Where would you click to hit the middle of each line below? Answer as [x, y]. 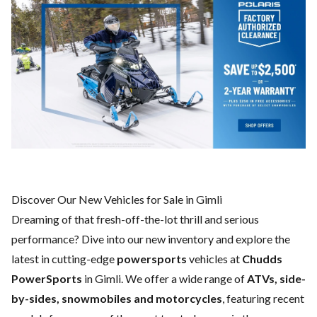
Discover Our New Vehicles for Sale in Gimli [117, 199]
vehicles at [214, 258]
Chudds [262, 258]
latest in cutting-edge [64, 258]
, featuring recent [263, 298]
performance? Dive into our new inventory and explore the [151, 238]
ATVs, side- [276, 278]
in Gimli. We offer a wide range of [165, 278]
